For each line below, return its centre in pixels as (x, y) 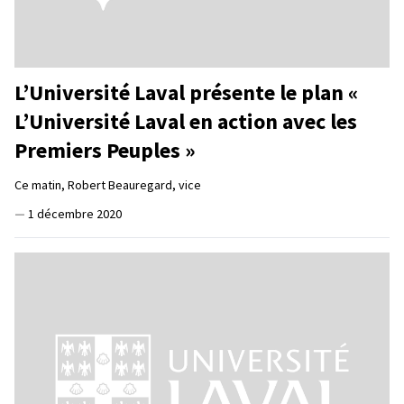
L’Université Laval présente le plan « (186, 92)
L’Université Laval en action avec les (186, 121)
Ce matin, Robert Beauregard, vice (108, 184)
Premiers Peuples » (105, 150)
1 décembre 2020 (75, 213)
